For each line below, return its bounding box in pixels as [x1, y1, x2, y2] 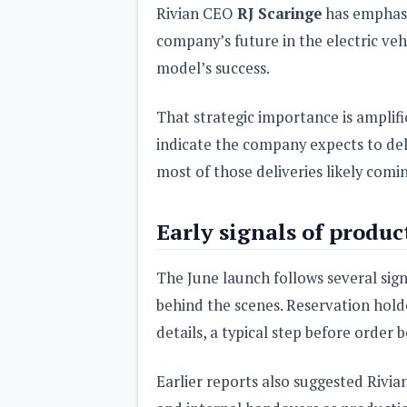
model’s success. [156, 57, 270, 78]
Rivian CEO [156, 3, 237, 24]
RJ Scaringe [237, 3, 322, 24]
